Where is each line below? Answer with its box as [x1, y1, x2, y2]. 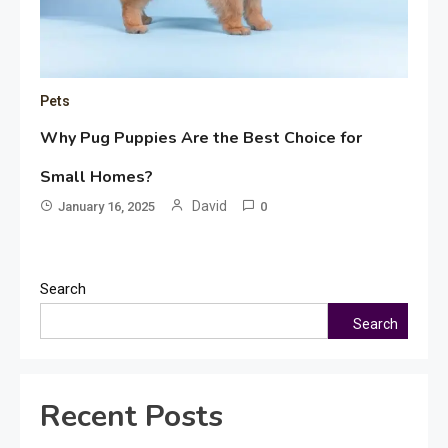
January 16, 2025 [58, 199, 156, 215]
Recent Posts [40, 396, 223, 438]
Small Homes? [40, 166, 154, 189]
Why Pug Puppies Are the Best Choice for [40, 127, 363, 150]
